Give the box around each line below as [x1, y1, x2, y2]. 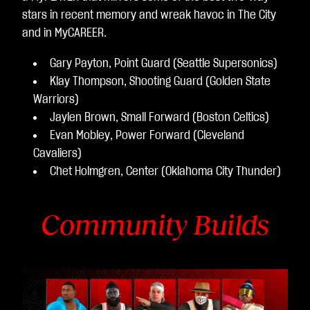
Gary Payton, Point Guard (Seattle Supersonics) [50, 57, 277, 70]
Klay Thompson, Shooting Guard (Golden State [50, 75, 271, 88]
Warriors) [33, 93, 79, 106]
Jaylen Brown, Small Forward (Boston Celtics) [50, 111, 269, 124]
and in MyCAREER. [22, 27, 109, 39]
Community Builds [41, 210, 269, 240]
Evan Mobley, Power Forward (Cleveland [50, 129, 244, 142]
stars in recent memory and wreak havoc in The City [22, 9, 276, 21]
